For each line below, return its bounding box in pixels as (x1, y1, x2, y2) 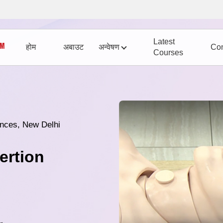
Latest (153, 37, 175, 46)
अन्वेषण (99, 43, 119, 52)
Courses (153, 48, 183, 57)
